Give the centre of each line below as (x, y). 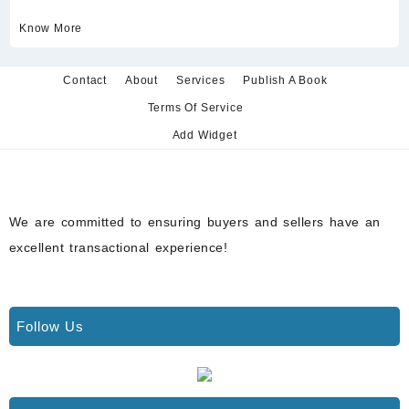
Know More (51, 28)
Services (201, 80)
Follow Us (50, 327)
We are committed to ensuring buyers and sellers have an (195, 222)
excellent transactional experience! (118, 248)
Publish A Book (285, 80)
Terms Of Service (195, 107)
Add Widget (204, 135)
